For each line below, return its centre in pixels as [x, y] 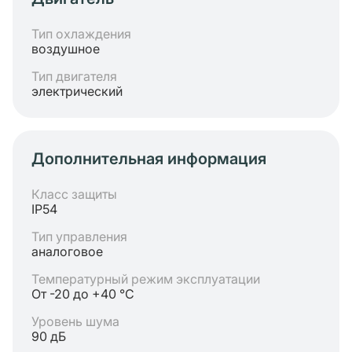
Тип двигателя [74, 76]
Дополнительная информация [149, 159]
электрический [77, 91]
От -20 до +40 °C [83, 294]
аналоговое [67, 251]
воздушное [66, 49]
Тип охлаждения [81, 34]
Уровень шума [75, 321]
